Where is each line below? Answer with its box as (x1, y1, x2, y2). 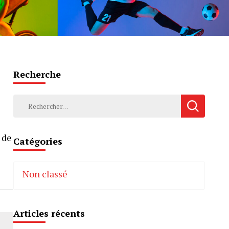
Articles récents (13, 207, 85, 220)
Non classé (22, 168, 67, 180)
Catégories (13, 135, 62, 148)
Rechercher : (13, 95, 66, 107)
